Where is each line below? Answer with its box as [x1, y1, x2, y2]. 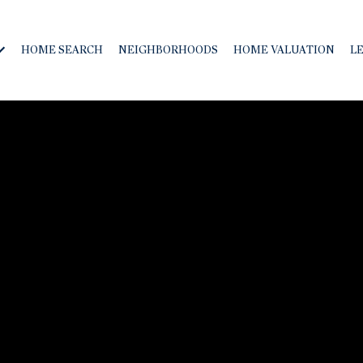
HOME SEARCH [21, 43, 103, 57]
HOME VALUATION [233, 43, 335, 57]
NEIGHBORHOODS [118, 43, 218, 57]
